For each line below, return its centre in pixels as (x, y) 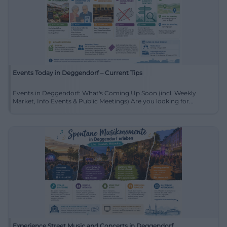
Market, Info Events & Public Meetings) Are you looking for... (162, 101)
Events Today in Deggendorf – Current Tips (78, 72)
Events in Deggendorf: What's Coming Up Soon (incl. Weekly (104, 93)
